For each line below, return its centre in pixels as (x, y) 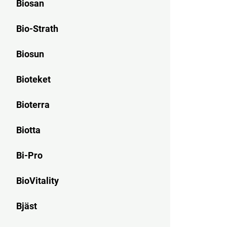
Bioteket (33, 79)
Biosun (30, 54)
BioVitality (37, 181)
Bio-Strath (37, 29)
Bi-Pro (29, 155)
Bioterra (33, 105)
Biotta (28, 130)
